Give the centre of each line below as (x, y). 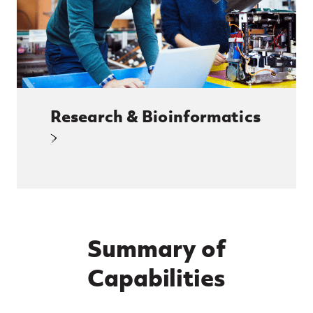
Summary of (156, 248)
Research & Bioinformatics (155, 116)
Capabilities (156, 277)
